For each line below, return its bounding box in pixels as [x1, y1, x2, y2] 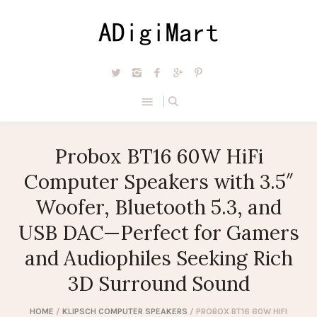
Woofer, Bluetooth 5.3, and [35, 195, 282, 221]
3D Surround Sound [67, 271, 250, 297]
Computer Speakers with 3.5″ [23, 169, 294, 195]
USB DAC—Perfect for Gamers [18, 220, 299, 246]
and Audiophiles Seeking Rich [24, 246, 293, 272]
